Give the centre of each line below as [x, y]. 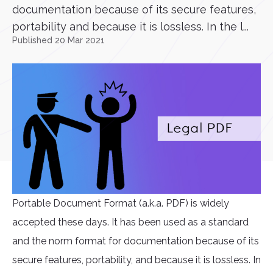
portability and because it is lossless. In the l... [130, 27]
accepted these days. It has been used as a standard [130, 222]
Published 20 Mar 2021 [58, 40]
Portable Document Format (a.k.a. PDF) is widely [121, 204]
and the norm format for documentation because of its [136, 241]
